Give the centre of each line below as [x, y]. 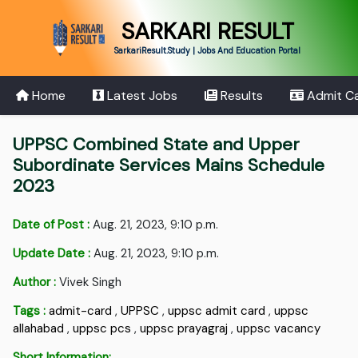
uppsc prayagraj [184, 329]
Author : [35, 282]
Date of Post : [52, 225]
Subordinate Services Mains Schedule [169, 165]
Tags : [30, 311]
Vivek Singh [89, 282]
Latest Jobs [140, 95]
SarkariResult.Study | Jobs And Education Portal [207, 50]
